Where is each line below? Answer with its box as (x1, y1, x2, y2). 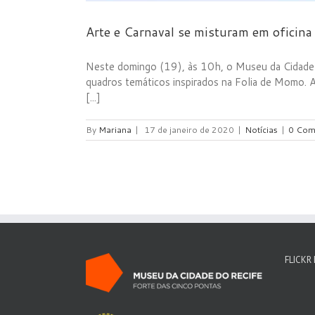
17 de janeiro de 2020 (144, 123, 234, 136)
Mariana (98, 123, 131, 136)
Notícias (245, 123, 278, 136)
